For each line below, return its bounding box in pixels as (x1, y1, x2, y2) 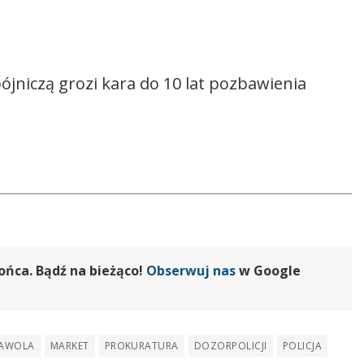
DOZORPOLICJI (193, 339, 267, 353)
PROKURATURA (104, 339, 179, 353)
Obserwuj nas (146, 261, 236, 279)
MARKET (50, 339, 89, 353)
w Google (236, 261, 301, 279)
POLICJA (282, 339, 322, 353)
